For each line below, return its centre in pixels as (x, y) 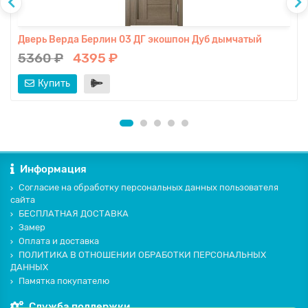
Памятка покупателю (64, 281)
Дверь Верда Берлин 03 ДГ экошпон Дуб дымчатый (140, 40)
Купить (54, 84)
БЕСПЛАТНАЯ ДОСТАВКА (74, 214)
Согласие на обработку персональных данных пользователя (148, 188)
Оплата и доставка (59, 241)
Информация (53, 169)
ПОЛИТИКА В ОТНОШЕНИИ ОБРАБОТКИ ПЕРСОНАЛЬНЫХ (142, 255)
